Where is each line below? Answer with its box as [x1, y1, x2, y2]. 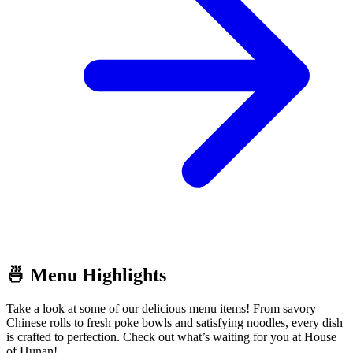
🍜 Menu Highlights [6, 265, 166, 286]
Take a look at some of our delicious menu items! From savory [6, 301, 316, 315]
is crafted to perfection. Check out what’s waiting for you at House [6, 329, 336, 344]
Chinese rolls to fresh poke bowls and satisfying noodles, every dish [6, 315, 343, 329]
